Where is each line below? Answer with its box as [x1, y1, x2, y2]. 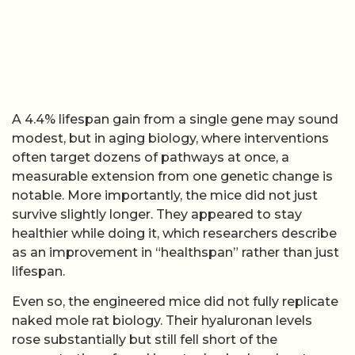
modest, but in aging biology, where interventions [12, 130, 329, 146]
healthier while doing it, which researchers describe [12, 225, 337, 241]
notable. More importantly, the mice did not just [12, 187, 318, 203]
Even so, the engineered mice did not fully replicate [12, 294, 338, 310]
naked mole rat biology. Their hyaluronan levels [12, 313, 312, 329]
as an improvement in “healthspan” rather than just [12, 244, 339, 260]
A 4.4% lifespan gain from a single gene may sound [12, 111, 338, 127]
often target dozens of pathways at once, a [12, 149, 289, 165]
